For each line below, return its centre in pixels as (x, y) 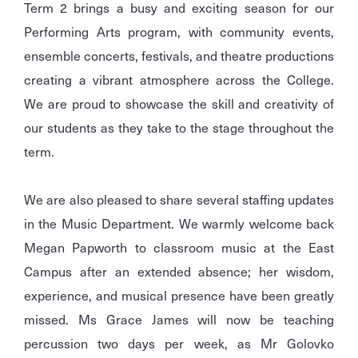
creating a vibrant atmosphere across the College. (179, 80)
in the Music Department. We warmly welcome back (179, 223)
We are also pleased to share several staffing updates (179, 199)
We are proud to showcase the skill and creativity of (179, 103)
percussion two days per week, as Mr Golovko (179, 343)
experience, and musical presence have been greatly (179, 295)
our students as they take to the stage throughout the (179, 127)
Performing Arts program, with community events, (179, 32)
